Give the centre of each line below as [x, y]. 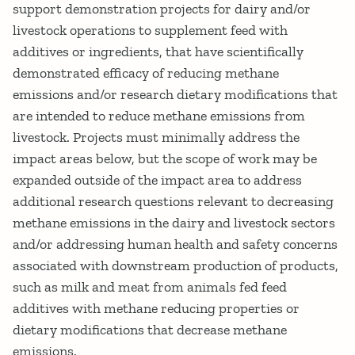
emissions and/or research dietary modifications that [175, 95]
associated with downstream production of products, [176, 266]
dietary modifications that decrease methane [150, 330]
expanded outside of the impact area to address [157, 180]
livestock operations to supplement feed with [150, 31]
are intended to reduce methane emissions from [159, 116]
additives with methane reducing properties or [156, 309]
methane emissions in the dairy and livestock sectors [174, 223]
